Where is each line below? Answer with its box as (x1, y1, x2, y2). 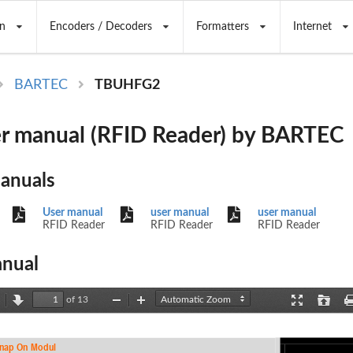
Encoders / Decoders (49, 21, 152, 32)
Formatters (195, 21, 249, 32)
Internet (292, 21, 332, 32)
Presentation (297, 304, 349, 314)
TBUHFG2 (95, 78, 161, 93)
